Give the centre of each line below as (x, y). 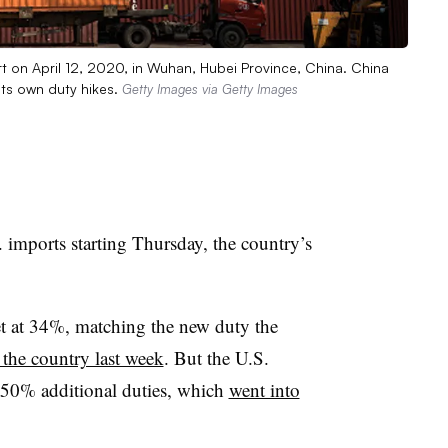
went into (264, 389)
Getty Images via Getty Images (210, 88)
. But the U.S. (216, 357)
